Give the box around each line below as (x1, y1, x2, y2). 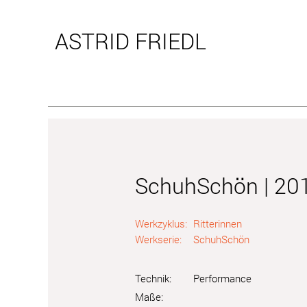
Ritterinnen (193, 217, 242, 230)
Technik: (135, 271, 171, 285)
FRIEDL (129, 26, 206, 56)
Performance (193, 271, 251, 285)
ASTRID (54, 26, 130, 56)
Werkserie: (135, 232, 182, 246)
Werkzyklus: (135, 217, 187, 230)
